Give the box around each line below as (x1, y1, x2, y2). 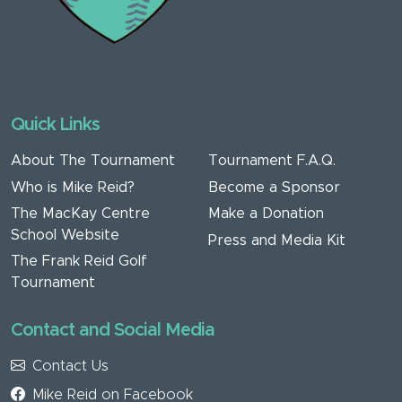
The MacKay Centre (11, 205, 150, 221)
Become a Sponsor (208, 179, 340, 195)
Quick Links (11, 115, 100, 134)
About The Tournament (11, 153, 175, 169)
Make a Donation (208, 206, 324, 222)
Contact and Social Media (11, 320, 214, 339)
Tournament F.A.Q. (208, 153, 336, 169)
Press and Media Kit (208, 232, 345, 248)
